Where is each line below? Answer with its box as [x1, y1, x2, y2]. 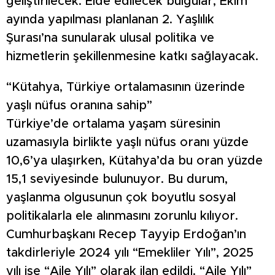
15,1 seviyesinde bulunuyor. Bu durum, [6, 173, 228, 186]
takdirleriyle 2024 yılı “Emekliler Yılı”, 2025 [6, 247, 254, 260]
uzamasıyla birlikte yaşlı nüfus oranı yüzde [6, 136, 249, 149]
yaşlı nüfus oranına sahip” [6, 99, 152, 112]
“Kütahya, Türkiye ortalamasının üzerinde [6, 81, 245, 94]
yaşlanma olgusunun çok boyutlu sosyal [6, 192, 236, 204]
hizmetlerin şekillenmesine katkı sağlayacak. [6, 50, 258, 63]
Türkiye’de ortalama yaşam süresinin [6, 118, 220, 131]
